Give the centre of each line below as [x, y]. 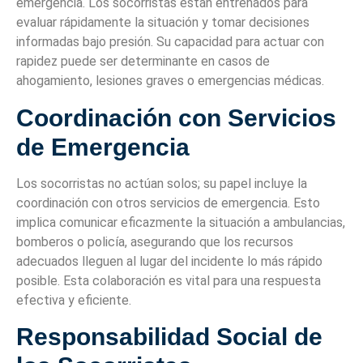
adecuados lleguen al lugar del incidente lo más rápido [169, 261]
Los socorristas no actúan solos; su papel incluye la [162, 183]
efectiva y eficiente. [74, 300]
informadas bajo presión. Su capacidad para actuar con [170, 42]
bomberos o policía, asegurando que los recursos [155, 241]
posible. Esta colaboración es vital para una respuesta [169, 280]
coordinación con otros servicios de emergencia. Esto [168, 203]
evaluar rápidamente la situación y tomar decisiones [163, 23]
